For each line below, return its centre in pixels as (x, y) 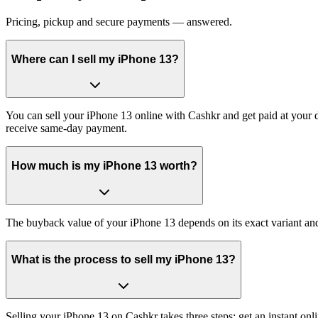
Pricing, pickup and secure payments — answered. (119, 22)
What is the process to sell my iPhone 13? (124, 260)
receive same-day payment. (66, 128)
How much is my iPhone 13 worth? (104, 166)
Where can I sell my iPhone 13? (95, 59)
